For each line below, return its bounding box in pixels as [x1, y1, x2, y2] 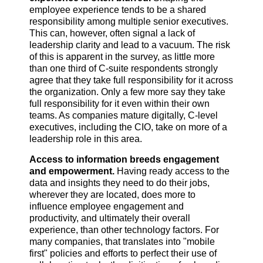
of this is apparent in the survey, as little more [29, 51, 215, 62]
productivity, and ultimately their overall [29, 213, 190, 224]
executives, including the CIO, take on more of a [29, 122, 227, 132]
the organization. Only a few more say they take [29, 86, 225, 97]
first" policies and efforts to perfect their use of [29, 248, 217, 259]
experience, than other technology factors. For [29, 225, 219, 235]
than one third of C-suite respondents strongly [29, 63, 218, 73]
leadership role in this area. [29, 133, 142, 144]
